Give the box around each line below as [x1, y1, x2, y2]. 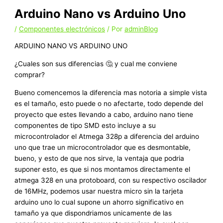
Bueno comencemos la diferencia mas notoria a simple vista [14, 88, 208, 97]
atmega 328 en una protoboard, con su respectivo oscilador [14, 176, 207, 184]
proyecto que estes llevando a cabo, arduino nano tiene [14, 110, 194, 118]
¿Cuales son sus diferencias [14, 60, 106, 68]
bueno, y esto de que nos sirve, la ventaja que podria [14, 154, 185, 162]
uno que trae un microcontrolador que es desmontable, [14, 143, 191, 151]
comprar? [14, 71, 45, 79]
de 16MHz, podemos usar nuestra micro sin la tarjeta [14, 187, 184, 195]
